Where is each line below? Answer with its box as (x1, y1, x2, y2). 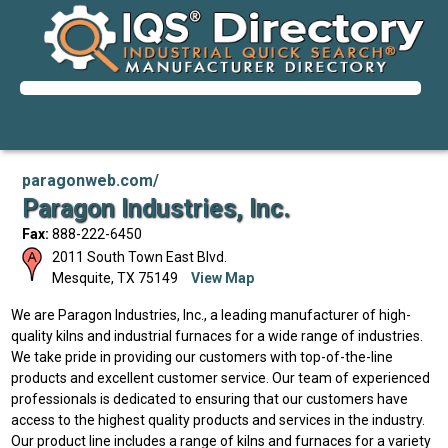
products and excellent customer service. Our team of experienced (11, 370, 431, 386)
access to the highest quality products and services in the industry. (11, 412, 426, 428)
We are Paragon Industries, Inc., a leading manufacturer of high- (11, 307, 412, 323)
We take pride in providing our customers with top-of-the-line (11, 349, 394, 365)
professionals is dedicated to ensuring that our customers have (11, 391, 409, 407)
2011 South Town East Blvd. (51, 249, 227, 265)
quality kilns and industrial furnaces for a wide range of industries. (11, 328, 424, 344)
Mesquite (51, 270, 111, 286)
